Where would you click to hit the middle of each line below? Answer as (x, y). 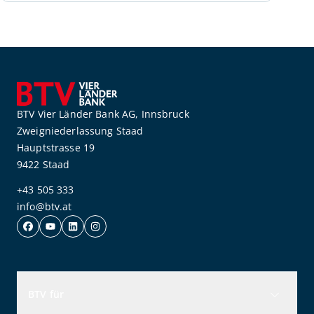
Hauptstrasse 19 (56, 147)
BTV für (46, 294)
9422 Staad (43, 164)
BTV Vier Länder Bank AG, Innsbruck (103, 114)
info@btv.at (45, 206)
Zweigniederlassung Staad (80, 130)
